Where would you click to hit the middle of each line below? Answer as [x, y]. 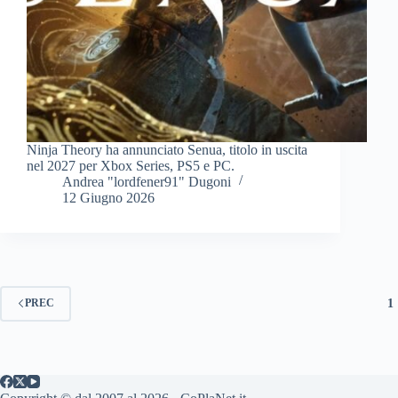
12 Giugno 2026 [108, 197]
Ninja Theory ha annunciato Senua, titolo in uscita [167, 149]
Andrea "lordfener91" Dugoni [147, 181]
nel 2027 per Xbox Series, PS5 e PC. [131, 165]
